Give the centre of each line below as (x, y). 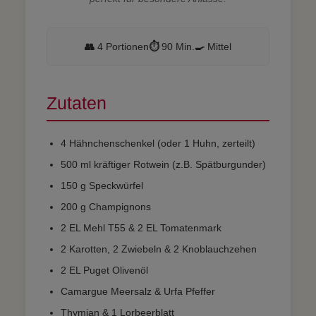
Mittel (218, 46)
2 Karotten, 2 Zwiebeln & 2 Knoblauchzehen (159, 249)
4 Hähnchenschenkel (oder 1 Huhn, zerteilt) (158, 143)
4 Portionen (122, 46)
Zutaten (77, 103)
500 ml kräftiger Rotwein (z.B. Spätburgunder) (163, 164)
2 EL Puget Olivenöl (104, 270)
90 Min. (177, 46)
